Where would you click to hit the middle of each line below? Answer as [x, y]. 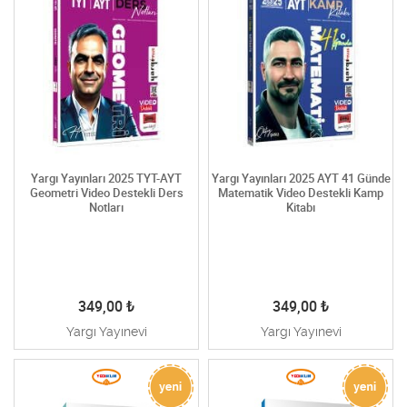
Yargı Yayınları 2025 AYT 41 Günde [301, 179]
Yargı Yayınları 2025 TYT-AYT [106, 179]
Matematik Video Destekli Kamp [301, 193]
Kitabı [301, 208]
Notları [106, 208]
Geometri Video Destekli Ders [106, 193]
